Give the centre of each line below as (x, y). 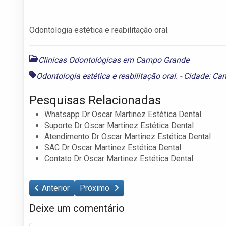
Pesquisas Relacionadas (95, 100)
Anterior (56, 188)
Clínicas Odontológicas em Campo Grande (114, 60)
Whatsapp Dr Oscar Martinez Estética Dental (123, 114)
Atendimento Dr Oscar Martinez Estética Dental (128, 136)
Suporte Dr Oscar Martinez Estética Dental (119, 125)
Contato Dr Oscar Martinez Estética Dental (119, 158)
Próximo (96, 188)
